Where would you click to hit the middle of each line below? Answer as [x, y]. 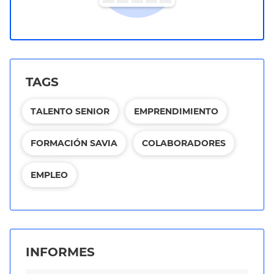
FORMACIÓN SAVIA [74, 143]
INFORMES [60, 252]
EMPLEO [49, 175]
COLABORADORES [184, 143]
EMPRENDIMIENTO [176, 111]
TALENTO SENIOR [70, 111]
